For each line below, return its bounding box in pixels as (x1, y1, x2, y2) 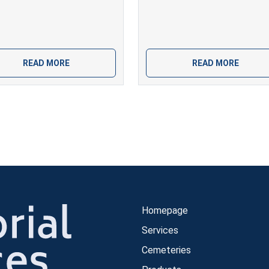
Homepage (142, 204, 188, 216)
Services (142, 224, 178, 236)
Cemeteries (142, 244, 191, 256)
